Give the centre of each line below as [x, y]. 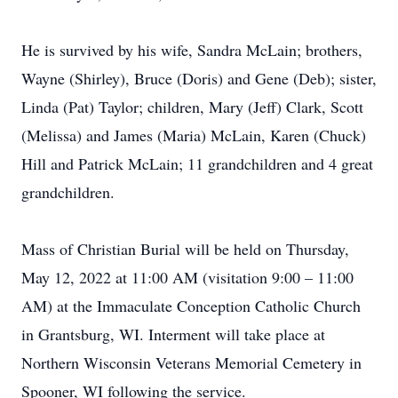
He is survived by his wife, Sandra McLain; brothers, [192, 50]
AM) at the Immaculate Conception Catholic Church [191, 306]
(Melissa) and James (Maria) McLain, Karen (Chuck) [194, 135]
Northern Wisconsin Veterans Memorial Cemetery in [191, 362]
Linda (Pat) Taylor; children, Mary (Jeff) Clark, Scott [192, 107]
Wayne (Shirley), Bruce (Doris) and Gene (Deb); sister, [199, 78]
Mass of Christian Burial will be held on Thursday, [185, 249]
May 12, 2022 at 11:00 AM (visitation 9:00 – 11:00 [187, 277]
